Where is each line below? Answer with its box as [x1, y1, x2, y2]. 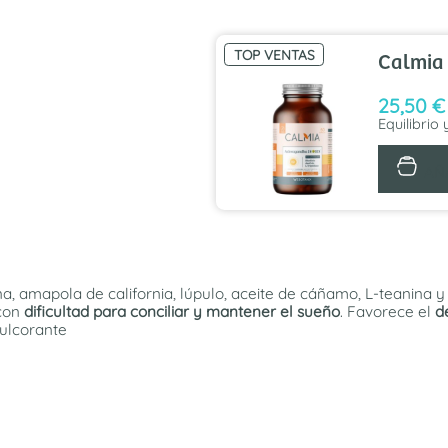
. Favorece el [340, 302, 435, 322]
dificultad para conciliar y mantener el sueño [24, 302, 340, 322]
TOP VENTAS [233, 45, 315, 63]
